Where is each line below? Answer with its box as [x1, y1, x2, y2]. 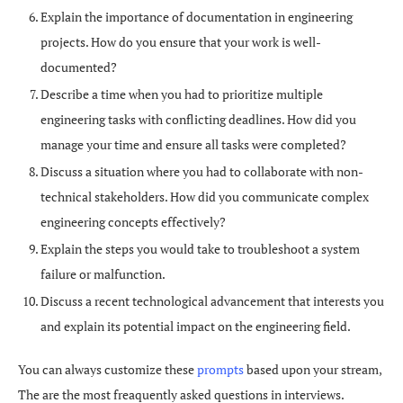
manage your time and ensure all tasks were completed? [40, 136, 346, 153]
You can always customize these [18, 361, 197, 378]
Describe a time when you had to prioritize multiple [40, 85, 323, 103]
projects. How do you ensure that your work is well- [40, 33, 321, 50]
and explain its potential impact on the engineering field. [40, 318, 351, 335]
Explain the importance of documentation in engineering [40, 8, 353, 25]
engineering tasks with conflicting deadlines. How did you [40, 111, 356, 128]
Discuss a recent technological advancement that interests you [40, 292, 384, 309]
